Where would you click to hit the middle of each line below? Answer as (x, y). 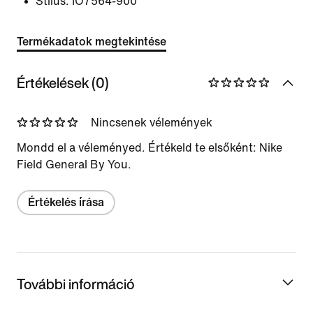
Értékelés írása (66, 202)
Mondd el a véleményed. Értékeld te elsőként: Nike (150, 147)
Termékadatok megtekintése (92, 42)
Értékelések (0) (63, 82)
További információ (76, 284)
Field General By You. (74, 164)
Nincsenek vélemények (152, 122)
